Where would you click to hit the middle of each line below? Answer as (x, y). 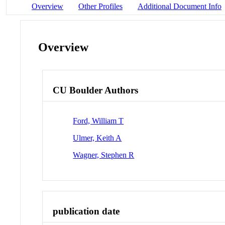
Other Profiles (100, 6)
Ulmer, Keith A (97, 138)
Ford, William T (98, 121)
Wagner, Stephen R (104, 155)
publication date (86, 211)
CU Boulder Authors (96, 90)
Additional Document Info (180, 6)
